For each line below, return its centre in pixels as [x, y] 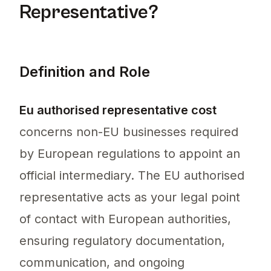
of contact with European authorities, [125, 219]
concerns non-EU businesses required [129, 132]
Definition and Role [85, 72]
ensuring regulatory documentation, [122, 241]
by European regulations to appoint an [130, 154]
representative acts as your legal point [130, 198]
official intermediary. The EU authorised [132, 176]
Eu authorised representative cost [118, 110]
